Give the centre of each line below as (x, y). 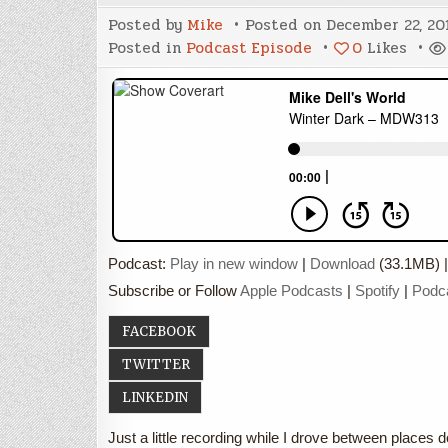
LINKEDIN (155, 398)
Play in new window (234, 264)
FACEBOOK (159, 331)
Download (342, 264)
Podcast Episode (249, 48)
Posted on (285, 25)
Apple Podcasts (291, 291)
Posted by (147, 25)
